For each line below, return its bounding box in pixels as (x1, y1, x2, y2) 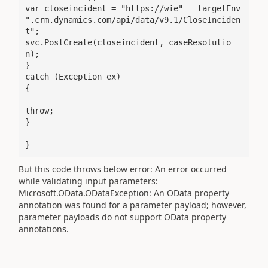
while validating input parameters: (19, 175, 158, 187)
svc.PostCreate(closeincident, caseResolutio (25, 37, 231, 47)
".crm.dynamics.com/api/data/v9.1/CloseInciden (25, 14, 240, 25)
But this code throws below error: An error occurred (19, 163, 227, 175)
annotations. (19, 223, 69, 234)
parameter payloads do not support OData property (19, 211, 226, 223)
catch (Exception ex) (25, 71, 121, 81)
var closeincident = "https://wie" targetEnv (25, 3, 240, 13)
